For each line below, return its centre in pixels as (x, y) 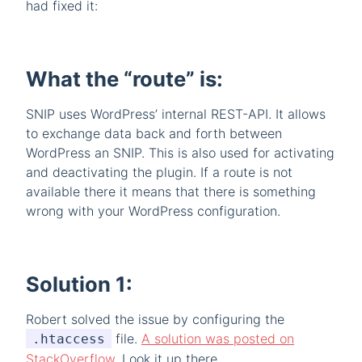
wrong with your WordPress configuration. (153, 211)
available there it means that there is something (171, 192)
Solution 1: (79, 284)
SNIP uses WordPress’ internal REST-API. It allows (176, 114)
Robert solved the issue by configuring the (155, 320)
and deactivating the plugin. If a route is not (159, 173)
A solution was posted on (218, 339)
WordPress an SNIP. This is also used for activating (180, 153)
